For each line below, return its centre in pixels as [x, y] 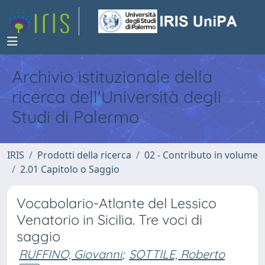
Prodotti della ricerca [84, 155]
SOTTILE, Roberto [177, 254]
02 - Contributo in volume [201, 155]
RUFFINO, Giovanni [70, 254]
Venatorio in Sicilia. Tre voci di [109, 220]
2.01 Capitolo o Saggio [70, 169]
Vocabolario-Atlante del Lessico [117, 203]
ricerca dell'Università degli [117, 96]
